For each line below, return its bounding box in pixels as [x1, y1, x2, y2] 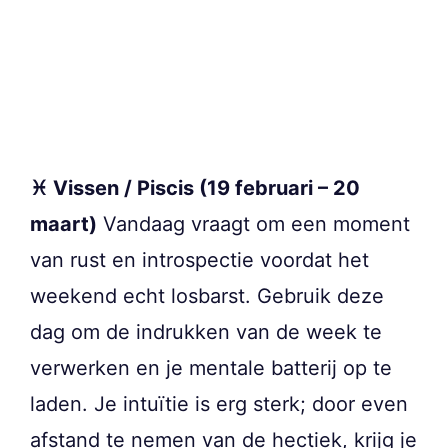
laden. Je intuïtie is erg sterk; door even [30, 391, 408, 416]
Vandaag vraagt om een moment [97, 211, 410, 236]
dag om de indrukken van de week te [30, 319, 382, 344]
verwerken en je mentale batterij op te [30, 355, 392, 380]
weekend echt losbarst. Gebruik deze [30, 283, 384, 308]
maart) [30, 211, 97, 236]
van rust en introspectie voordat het [30, 247, 369, 272]
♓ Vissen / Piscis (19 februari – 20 [30, 175, 360, 200]
